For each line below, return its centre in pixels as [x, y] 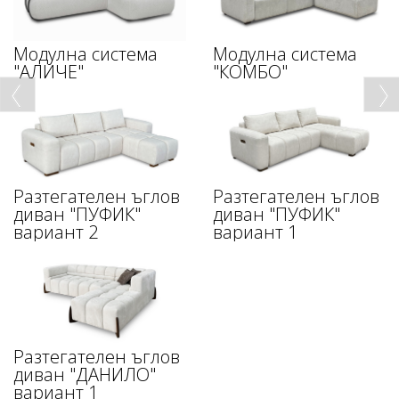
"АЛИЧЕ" [49, 71]
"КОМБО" [250, 71]
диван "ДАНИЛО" [85, 375]
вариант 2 [56, 232]
